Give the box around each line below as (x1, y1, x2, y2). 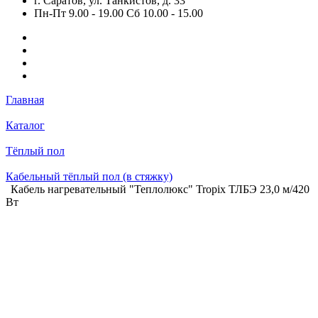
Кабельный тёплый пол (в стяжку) (6, 170, 172, 182)
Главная (6, 94, 44, 106)
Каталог (6, 119, 45, 131)
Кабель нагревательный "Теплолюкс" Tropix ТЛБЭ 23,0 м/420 (11, 183, 309, 195)
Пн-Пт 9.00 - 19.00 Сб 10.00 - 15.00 (34, 7, 203, 19)
